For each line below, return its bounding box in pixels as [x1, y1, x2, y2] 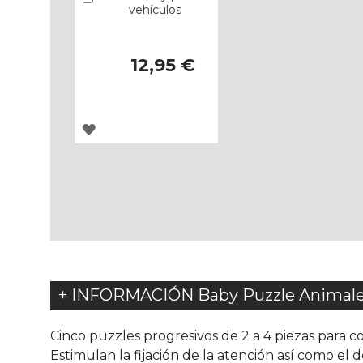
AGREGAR [95, 121, 159, 136]
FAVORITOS [95, 206, 173, 221]
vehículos [128, 2, 181, 18]
